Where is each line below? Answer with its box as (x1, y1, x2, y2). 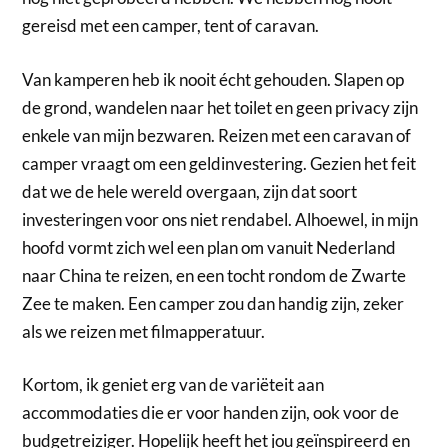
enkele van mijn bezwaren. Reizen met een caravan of (22, 124, 412, 146)
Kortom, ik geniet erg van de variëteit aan (22, 374, 325, 396)
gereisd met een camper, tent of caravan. (22, 15, 320, 37)
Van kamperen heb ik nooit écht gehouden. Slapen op (22, 68, 405, 90)
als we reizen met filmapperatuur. (22, 320, 266, 342)
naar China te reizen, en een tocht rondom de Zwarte (22, 264, 407, 286)
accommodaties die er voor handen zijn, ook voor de (22, 402, 400, 424)
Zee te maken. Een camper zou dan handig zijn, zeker (22, 292, 405, 314)
